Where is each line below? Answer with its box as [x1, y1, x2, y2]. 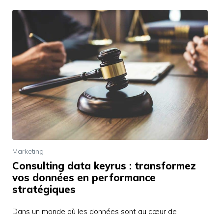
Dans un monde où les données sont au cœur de [12, 207, 177, 217]
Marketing [12, 147, 44, 156]
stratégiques [12, 183, 76, 196]
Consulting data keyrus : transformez [12, 160, 196, 172]
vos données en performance [12, 171, 156, 184]
